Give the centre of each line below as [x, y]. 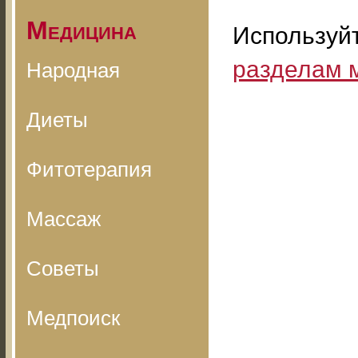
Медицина [82, 30]
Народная [73, 70]
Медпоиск [73, 318]
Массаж [64, 219]
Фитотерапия [89, 169]
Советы [63, 268]
